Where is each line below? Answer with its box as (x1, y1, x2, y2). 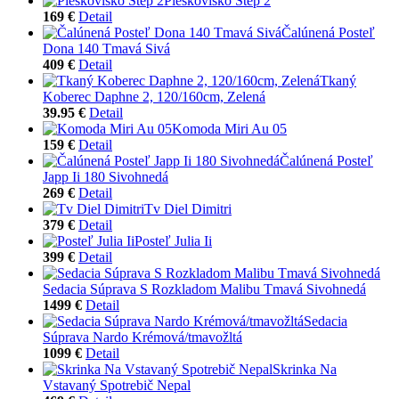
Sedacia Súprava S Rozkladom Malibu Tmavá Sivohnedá (43, 281, 366, 297)
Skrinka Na (273, 361, 337, 377)
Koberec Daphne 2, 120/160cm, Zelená (43, 88, 265, 104)
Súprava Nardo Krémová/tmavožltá (43, 329, 242, 345)
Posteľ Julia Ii (134, 232, 212, 248)
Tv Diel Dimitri (144, 200, 232, 216)
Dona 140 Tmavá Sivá (43, 40, 170, 56)
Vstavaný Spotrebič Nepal (43, 377, 191, 393)
